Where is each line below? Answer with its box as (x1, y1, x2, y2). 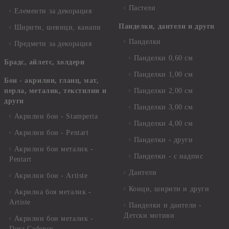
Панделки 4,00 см (133, 120, 193, 127)
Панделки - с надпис (133, 152, 203, 160)
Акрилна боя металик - (14, 188, 91, 196)
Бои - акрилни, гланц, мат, (4, 77, 99, 84)
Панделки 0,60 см (133, 54, 193, 62)
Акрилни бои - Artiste (14, 172, 88, 179)
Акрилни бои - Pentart (14, 129, 89, 136)
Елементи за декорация (14, 7, 92, 15)
